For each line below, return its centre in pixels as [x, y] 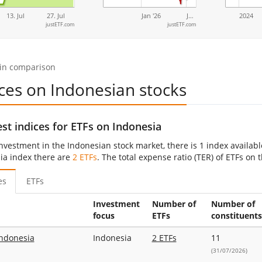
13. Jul [15, 15]
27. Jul [56, 15]
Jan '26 [151, 15]
